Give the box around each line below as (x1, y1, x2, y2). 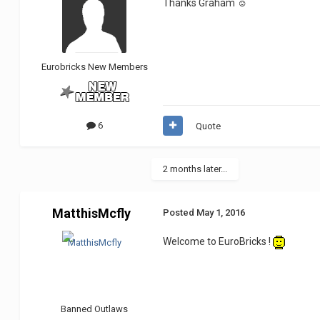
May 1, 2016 (196, 206, 246, 218)
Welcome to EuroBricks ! (163, 235, 274, 247)
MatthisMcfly (52, 205, 131, 221)
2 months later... (163, 163, 228, 174)
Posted (163, 206, 197, 218)
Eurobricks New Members (41, 61, 148, 72)
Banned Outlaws (61, 303, 129, 314)
